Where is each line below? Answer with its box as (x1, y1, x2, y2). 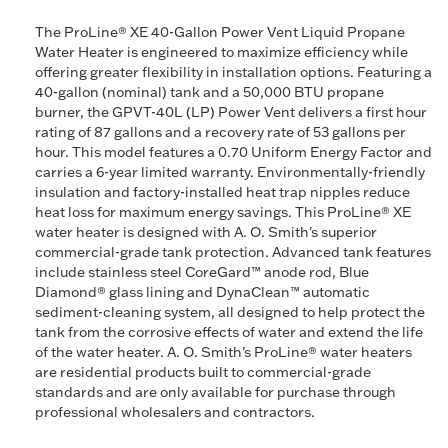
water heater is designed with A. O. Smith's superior (35, 223, 377, 241)
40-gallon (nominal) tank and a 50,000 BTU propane (35, 83, 384, 101)
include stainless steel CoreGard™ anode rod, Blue (35, 263, 369, 281)
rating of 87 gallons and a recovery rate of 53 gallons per (35, 123, 406, 141)
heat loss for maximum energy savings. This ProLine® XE (35, 203, 411, 221)
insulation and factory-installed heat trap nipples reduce (35, 183, 410, 201)
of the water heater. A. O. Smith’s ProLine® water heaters (35, 343, 412, 361)
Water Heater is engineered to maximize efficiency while (35, 43, 408, 61)
